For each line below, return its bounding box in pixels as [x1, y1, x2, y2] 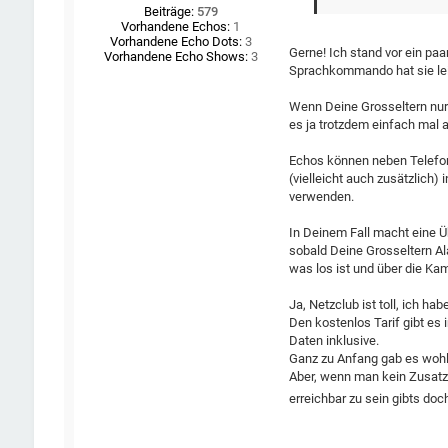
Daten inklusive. [289, 333, 380, 349]
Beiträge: [143, 4, 194, 20]
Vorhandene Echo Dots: [109, 34, 242, 50]
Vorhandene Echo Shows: [103, 49, 248, 65]
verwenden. [289, 189, 355, 205]
